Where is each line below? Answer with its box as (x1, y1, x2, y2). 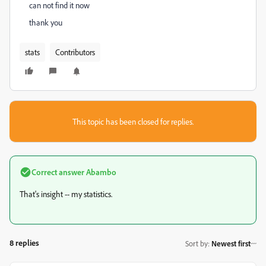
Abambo (84, 167, 116, 177)
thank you (29, 17, 62, 27)
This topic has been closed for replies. (72, 116, 194, 126)
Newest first (211, 238, 251, 248)
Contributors (55, 47, 95, 57)
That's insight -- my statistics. (20, 189, 112, 199)
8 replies (9, 237, 39, 248)
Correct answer (31, 167, 84, 177)
